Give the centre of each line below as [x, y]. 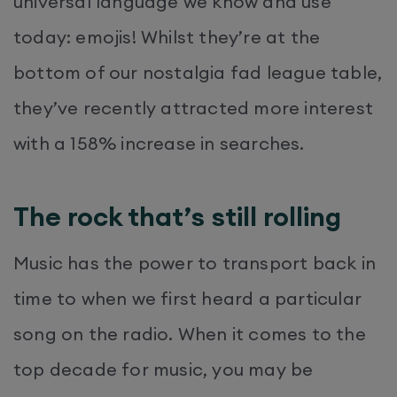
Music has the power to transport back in [195, 262]
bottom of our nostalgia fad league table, [198, 72]
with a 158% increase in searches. [159, 143]
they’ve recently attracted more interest [194, 107]
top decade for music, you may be [163, 369]
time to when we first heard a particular [188, 298]
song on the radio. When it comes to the [190, 333]
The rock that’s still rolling [177, 216]
